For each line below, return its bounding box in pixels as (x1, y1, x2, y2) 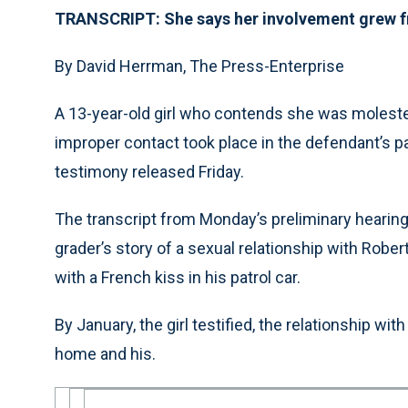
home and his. (55, 344, 156, 363)
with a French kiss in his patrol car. (55, 268, 301, 287)
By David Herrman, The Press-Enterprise (55, 56, 344, 76)
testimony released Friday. (55, 162, 244, 181)
